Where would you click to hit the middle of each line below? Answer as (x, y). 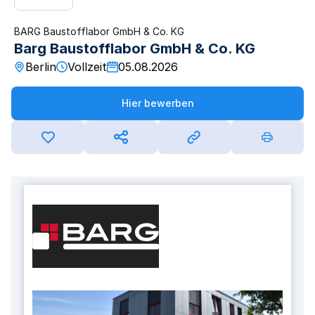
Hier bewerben (157, 103)
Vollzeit (87, 67)
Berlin (41, 67)
